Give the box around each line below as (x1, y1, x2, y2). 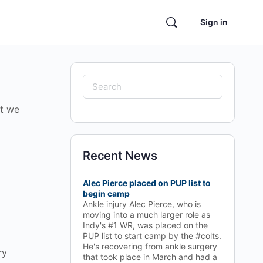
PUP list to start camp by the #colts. (83, 231, 221, 241)
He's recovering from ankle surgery (83, 241, 217, 251)
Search (82, 76, 122, 90)
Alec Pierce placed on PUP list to (83, 178, 211, 188)
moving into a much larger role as (83, 210, 210, 220)
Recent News (83, 149, 157, 163)
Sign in (200, 17, 228, 27)
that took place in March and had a (83, 252, 217, 262)
